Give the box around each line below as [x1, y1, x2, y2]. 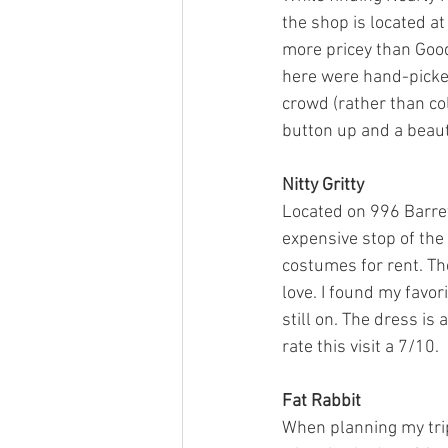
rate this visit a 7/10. [282, 337, 443, 359]
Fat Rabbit [282, 391, 361, 413]
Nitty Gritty [282, 175, 364, 197]
